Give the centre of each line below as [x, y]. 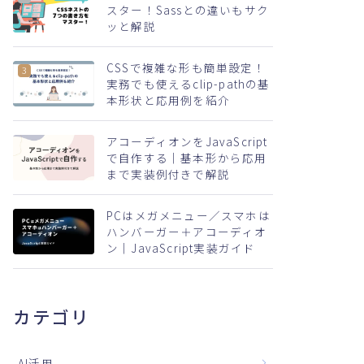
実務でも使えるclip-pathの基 [188, 84]
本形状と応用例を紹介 [168, 100]
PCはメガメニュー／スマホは [188, 215]
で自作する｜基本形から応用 [187, 158]
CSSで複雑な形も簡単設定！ [186, 67]
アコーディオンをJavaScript [187, 141]
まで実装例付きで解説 [168, 174]
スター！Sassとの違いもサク [188, 10]
